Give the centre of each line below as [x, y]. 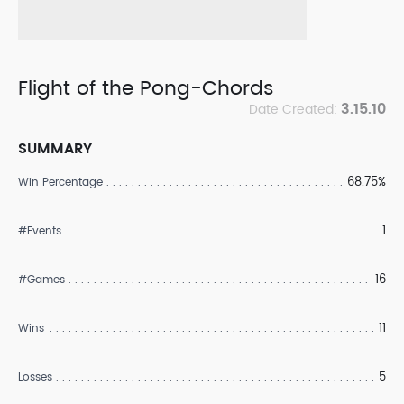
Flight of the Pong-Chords [146, 89]
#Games [41, 280]
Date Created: [295, 110]
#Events [40, 231]
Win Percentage [60, 183]
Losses [35, 377]
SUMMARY [55, 149]
